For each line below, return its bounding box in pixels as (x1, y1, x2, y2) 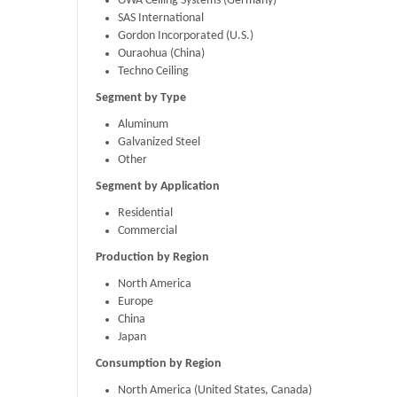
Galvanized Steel (118, 136, 200, 150)
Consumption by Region (96, 357, 222, 371)
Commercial (118, 224, 177, 238)
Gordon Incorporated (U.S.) (118, 29, 253, 43)
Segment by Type (96, 91, 186, 105)
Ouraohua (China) (118, 47, 205, 61)
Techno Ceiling (118, 65, 189, 79)
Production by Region (96, 251, 209, 265)
